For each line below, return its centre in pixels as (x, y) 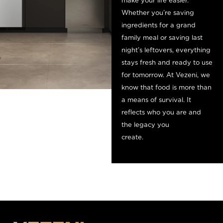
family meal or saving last (162, 37)
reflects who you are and (161, 112)
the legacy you (145, 124)
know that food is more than (167, 87)
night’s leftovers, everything (166, 50)
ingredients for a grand (159, 25)
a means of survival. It (156, 100)
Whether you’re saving (158, 12)
